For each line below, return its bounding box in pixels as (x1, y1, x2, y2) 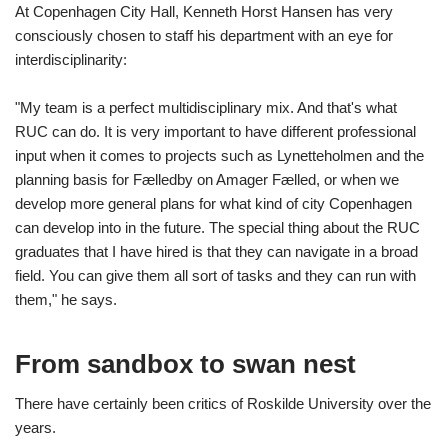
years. (15, 419, 56, 437)
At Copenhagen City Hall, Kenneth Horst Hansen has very (15, 3, 393, 21)
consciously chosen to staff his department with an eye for (15, 27, 393, 45)
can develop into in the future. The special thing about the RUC (15, 219, 420, 237)
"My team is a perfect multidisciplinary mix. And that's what (15, 99, 397, 117)
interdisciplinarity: (15, 51, 127, 69)
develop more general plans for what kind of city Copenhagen (15, 195, 412, 213)
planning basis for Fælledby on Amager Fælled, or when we (15, 171, 399, 189)
